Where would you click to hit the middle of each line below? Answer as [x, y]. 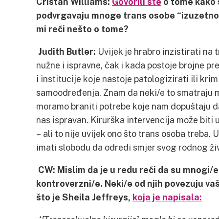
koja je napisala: [167, 197]
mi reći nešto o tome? [82, 29]
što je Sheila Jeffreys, [84, 197]
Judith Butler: [68, 51]
